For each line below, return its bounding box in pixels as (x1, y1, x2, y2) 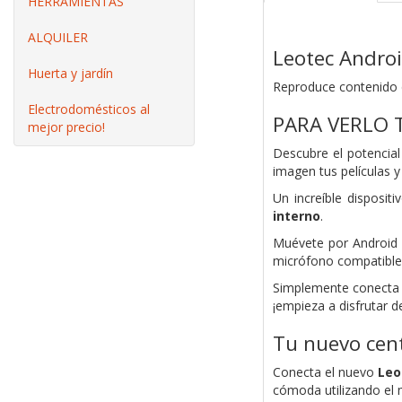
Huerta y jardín (28, 65, 113, 82)
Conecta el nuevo (272, 363, 379, 381)
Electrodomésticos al (28, 100, 150, 118)
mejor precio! (28, 118, 105, 135)
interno (272, 207, 320, 225)
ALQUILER (28, 29, 88, 46)
